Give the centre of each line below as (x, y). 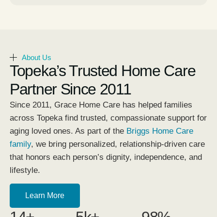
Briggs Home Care (160, 131)
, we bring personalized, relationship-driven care (118, 144)
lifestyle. (25, 170)
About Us (37, 58)
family (20, 144)
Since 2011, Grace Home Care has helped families (101, 105)
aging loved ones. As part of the (68, 131)
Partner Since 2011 (70, 89)
